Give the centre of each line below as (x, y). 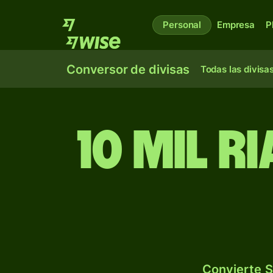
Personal (182, 25)
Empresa (236, 25)
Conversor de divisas (128, 69)
